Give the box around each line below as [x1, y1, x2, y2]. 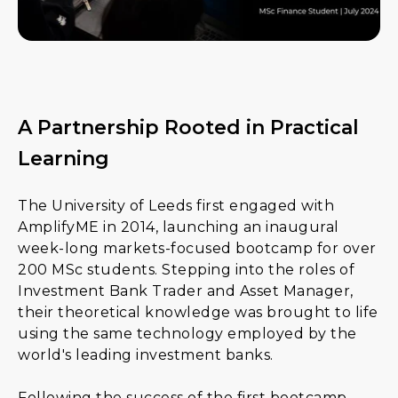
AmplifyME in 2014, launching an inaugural [18, 219, 339, 235]
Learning [18, 147, 109, 171]
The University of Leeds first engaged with [18, 197, 334, 214]
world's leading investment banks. [18, 346, 274, 363]
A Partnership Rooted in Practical [18, 115, 359, 139]
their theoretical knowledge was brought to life [18, 304, 378, 321]
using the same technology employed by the [18, 325, 357, 342]
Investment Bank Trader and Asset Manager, [18, 283, 354, 299]
